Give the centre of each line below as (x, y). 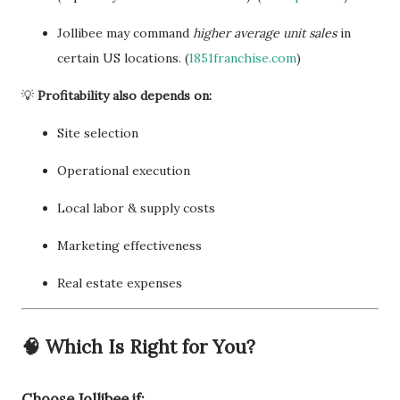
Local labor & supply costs (136, 208)
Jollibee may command (125, 33)
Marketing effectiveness (129, 246)
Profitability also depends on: (125, 96)
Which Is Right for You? (150, 347)
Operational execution (124, 171)
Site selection (98, 133)
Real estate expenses (120, 283)
